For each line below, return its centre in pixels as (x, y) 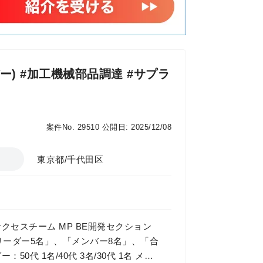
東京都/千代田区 (70, 159)
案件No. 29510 (73, 127)
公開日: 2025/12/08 (136, 127)
